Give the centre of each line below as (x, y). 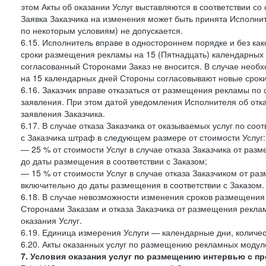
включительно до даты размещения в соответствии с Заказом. (142, 185)
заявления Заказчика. (63, 113)
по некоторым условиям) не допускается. (102, 30)
